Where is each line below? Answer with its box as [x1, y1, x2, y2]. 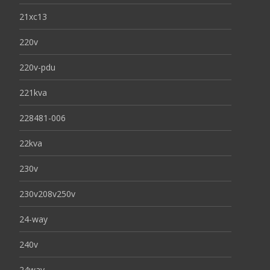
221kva [19, 87, 47, 98]
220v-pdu [19, 61, 55, 73]
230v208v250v [19, 188, 75, 199]
